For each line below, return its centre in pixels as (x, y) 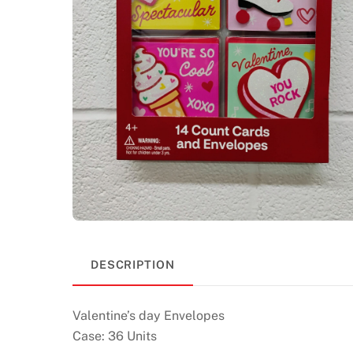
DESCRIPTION (133, 265)
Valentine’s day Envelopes (149, 316)
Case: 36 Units (115, 336)
